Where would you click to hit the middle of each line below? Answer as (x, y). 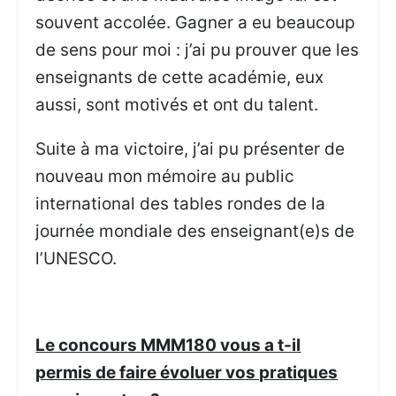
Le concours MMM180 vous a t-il (168, 346)
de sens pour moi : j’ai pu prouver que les (198, 50)
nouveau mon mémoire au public (165, 176)
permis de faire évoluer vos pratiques (187, 373)
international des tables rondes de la (181, 203)
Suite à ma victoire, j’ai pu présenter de (190, 148)
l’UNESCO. (76, 258)
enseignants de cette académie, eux (180, 78)
